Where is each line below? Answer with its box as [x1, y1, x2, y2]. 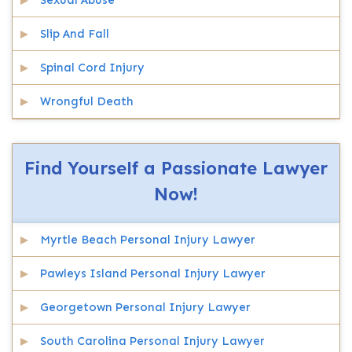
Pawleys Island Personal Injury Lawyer [40, 266, 266, 280]
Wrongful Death [40, 94, 134, 108]
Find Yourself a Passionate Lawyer [24, 157, 328, 179]
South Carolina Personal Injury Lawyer [40, 334, 265, 348]
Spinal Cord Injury [40, 60, 145, 75]
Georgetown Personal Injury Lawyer [40, 300, 251, 314]
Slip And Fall [40, 27, 109, 41]
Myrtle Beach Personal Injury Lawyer [40, 233, 255, 247]
